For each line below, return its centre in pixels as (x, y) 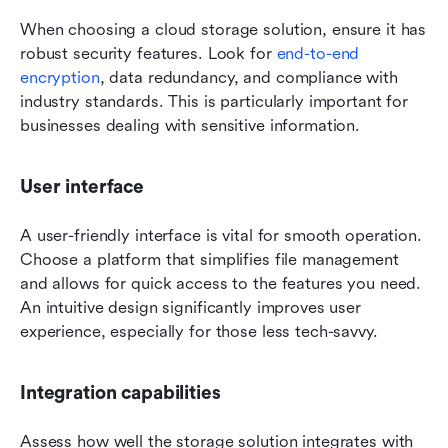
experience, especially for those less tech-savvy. (199, 331)
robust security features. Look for (148, 53)
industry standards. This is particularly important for (214, 101)
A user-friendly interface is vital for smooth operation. (221, 235)
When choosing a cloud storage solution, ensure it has (223, 29)
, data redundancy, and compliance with (248, 77)
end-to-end (318, 53)
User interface (82, 186)
